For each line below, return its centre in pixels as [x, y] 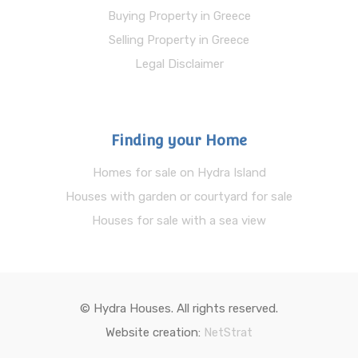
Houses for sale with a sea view [179, 221]
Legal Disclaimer [179, 64]
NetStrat [228, 333]
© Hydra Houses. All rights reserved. [179, 309]
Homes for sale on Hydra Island [179, 173]
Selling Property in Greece [179, 40]
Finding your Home [179, 141]
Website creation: [155, 333]
